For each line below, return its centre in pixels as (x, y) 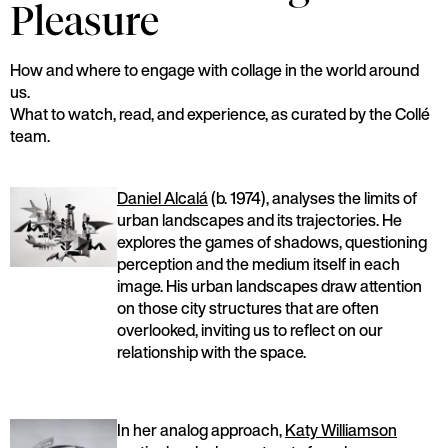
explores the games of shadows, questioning (272, 242)
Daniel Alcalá (162, 198)
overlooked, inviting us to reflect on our (250, 330)
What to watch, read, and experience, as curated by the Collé (220, 114)
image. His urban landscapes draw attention (269, 286)
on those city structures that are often (248, 308)
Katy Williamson (341, 430)
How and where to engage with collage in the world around (214, 70)
